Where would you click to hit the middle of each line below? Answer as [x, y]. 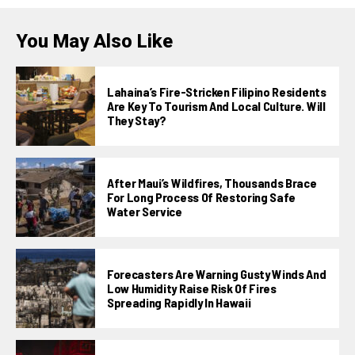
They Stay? [137, 120]
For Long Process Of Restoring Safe [202, 197]
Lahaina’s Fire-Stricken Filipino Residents [217, 91]
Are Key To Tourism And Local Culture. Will [216, 105]
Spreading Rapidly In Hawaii [179, 302]
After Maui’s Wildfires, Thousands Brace [212, 182]
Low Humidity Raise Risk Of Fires [192, 288]
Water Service [145, 211]
